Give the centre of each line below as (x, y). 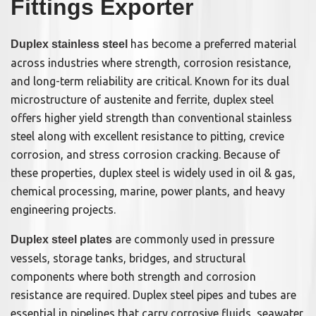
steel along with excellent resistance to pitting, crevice (147, 136)
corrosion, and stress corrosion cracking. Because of (145, 155)
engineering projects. (63, 210)
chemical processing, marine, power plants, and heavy (148, 192)
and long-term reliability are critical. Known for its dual (150, 81)
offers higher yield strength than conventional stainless (151, 118)
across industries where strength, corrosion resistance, (151, 63)
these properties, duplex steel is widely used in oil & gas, (153, 173)
